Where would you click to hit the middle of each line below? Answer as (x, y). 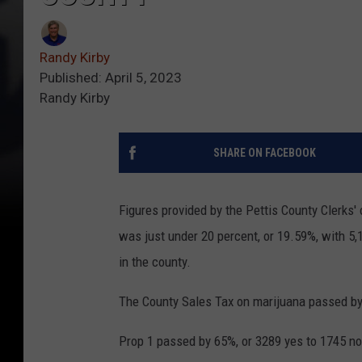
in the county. (155, 262)
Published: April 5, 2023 (111, 78)
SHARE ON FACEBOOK (264, 153)
